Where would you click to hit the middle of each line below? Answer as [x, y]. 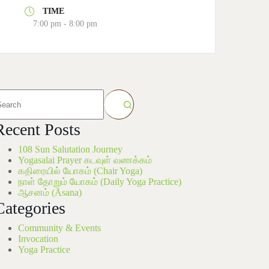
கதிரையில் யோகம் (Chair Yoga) [80, 171]
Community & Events [60, 228]
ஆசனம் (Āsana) [50, 193]
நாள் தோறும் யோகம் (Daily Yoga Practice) [100, 182]
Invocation [38, 239]
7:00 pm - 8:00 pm [65, 24]
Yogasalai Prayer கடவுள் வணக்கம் [85, 160]
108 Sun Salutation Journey [71, 150]
